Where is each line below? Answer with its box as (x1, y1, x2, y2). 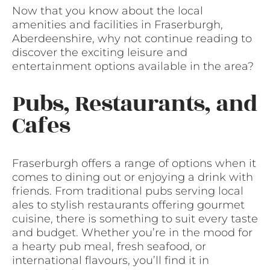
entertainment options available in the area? (12, 60, 254, 73)
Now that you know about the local (12, 4, 203, 17)
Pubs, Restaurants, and (12, 87, 257, 122)
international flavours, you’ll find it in (12, 254, 209, 268)
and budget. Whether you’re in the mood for (12, 226, 253, 240)
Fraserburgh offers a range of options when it (12, 157, 256, 171)
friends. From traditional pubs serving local (12, 184, 243, 198)
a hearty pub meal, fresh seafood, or (12, 240, 206, 254)
